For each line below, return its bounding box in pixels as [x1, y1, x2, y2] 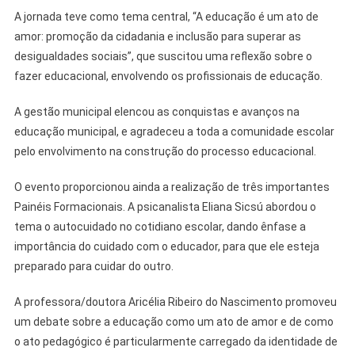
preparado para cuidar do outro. [13, 260, 174, 273]
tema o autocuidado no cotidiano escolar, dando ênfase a [13, 220, 306, 234]
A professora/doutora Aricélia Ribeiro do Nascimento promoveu [13, 296, 337, 309]
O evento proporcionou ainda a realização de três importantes [13, 181, 330, 194]
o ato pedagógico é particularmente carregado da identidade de [13, 335, 338, 349]
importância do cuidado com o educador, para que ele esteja [13, 240, 319, 254]
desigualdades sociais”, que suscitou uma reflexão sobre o [13, 50, 312, 63]
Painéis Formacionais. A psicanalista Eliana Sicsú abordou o [13, 200, 316, 214]
